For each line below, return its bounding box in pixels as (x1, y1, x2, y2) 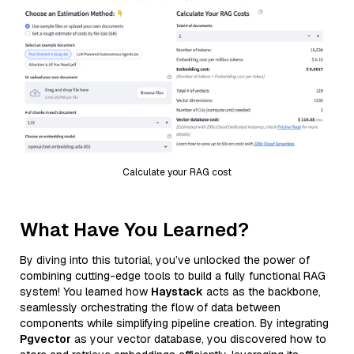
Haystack (151, 284, 203, 299)
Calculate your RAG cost (122, 165, 232, 179)
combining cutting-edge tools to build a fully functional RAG (20, 268, 326, 283)
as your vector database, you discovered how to (71, 331, 326, 346)
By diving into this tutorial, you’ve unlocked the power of (20, 252, 310, 267)
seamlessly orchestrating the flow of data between (20, 299, 281, 314)
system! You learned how (20, 284, 151, 299)
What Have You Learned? (20, 217, 249, 242)
